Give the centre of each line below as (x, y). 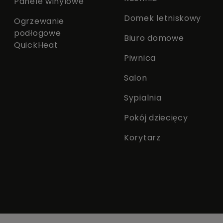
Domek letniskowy (163, 18)
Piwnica (140, 58)
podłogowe (38, 33)
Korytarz (142, 137)
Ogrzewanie (39, 21)
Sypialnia (143, 98)
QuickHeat (36, 45)
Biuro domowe (154, 38)
